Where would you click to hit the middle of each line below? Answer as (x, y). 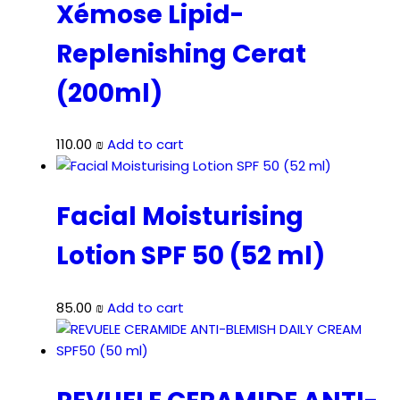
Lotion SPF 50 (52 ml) (191, 256)
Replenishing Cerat (181, 54)
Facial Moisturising (180, 217)
